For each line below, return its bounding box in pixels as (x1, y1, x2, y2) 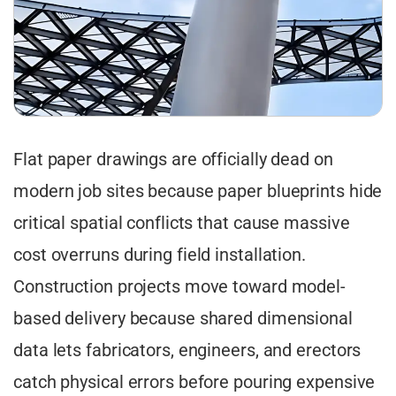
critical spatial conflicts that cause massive (13, 211, 350, 233)
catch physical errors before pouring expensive (13, 370, 376, 392)
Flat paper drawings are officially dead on (13, 148, 333, 170)
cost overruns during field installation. (13, 243, 306, 265)
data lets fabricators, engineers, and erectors (13, 339, 362, 361)
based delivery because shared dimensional (13, 307, 353, 329)
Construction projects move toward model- (13, 275, 346, 297)
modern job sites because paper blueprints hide (13, 179, 383, 202)
